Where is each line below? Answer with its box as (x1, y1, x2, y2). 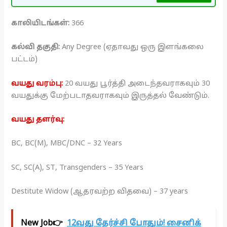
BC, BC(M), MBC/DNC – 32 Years (11, 139, 123, 148)
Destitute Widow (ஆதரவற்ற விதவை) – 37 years (11, 187, 188, 197)
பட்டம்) (11, 55, 38, 64)
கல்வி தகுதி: (11, 43, 60, 52)
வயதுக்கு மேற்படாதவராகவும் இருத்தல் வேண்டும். (11, 91, 210, 100)
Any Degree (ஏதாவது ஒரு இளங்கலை (60, 43, 204, 52)
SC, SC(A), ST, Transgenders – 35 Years (11, 163, 144, 172)
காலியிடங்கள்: (11, 19, 70, 28)
